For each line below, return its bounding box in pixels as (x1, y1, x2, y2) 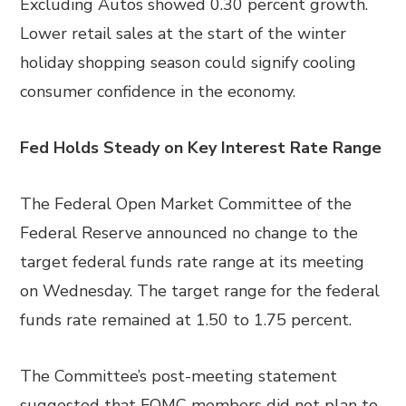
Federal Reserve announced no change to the (20, 222, 359, 244)
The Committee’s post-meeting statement (20, 365, 338, 387)
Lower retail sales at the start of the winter (20, 23, 347, 44)
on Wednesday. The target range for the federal (20, 280, 381, 302)
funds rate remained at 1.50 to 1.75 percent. (20, 309, 353, 331)
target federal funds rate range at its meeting (20, 251, 365, 273)
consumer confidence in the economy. (20, 81, 296, 102)
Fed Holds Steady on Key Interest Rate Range (20, 137, 382, 159)
